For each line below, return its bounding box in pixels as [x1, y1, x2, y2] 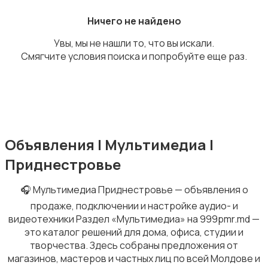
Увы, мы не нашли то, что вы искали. [54, 36, 214, 50]
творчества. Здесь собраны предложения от [30, 238, 238, 252]
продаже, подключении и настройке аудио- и [30, 199, 238, 212]
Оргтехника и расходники [14, 61, 133, 75]
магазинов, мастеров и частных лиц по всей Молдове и [8, 251, 260, 265]
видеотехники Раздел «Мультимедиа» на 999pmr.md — [8, 212, 260, 226]
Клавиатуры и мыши [14, 148, 103, 162]
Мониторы [14, 234, 63, 248]
